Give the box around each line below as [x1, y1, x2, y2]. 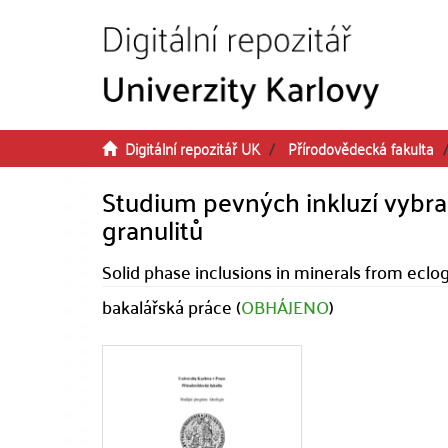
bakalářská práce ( [102, 290, 241, 323]
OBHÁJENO [241, 290, 329, 323]
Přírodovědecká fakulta [288, 134, 434, 162]
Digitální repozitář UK [125, 134, 260, 162]
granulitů [102, 206, 203, 252]
